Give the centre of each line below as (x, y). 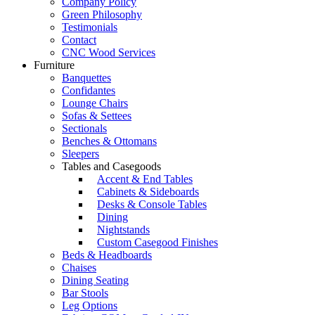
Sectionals (84, 129)
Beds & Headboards (107, 255)
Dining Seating (95, 281)
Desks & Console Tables (152, 205)
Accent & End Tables (145, 179)
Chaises (79, 268)
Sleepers (81, 154)
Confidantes (89, 91)
